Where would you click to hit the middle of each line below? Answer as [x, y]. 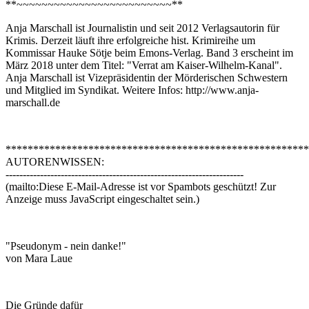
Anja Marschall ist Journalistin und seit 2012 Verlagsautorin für [142, 28]
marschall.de [33, 103]
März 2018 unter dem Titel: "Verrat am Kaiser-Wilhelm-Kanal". [144, 66]
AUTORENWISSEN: [55, 162]
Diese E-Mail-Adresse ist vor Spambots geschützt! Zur [157, 187]
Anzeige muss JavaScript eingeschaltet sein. [101, 199]
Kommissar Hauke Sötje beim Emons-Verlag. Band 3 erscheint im [149, 53]
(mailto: [22, 187]
